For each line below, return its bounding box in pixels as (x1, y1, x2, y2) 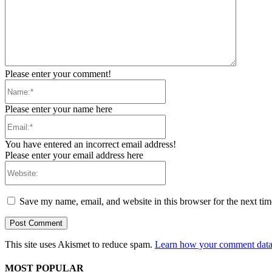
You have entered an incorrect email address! (5, 139, 176, 150)
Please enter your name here (5, 104, 112, 115)
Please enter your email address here (5, 150, 143, 161)
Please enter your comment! (5, 69, 111, 80)
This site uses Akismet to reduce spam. (5, 239, 155, 250)
